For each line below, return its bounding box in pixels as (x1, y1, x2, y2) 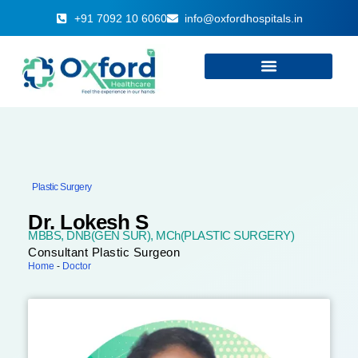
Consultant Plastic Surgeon (28, 245, 181, 259)
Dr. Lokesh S (28, 209, 149, 234)
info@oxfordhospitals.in (185, 11, 303, 25)
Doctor (62, 260, 92, 272)
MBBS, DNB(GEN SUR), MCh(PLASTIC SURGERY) (28, 228, 295, 242)
